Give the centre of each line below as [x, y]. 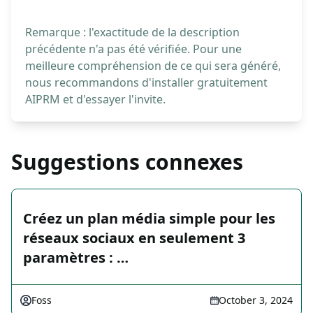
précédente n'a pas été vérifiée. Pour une [133, 49]
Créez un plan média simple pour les [149, 219]
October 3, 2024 [256, 300]
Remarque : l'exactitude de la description [132, 32]
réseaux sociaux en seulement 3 [134, 238]
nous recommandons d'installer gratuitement [146, 83]
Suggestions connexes [127, 162]
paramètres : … [76, 258]
